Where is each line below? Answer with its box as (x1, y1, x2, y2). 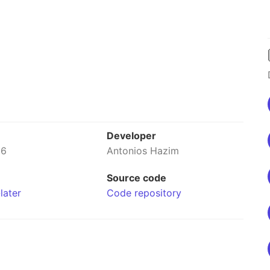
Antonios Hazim (107, 145, 180, 157)
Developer (107, 130, 157, 142)
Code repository (107, 187, 182, 199)
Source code (107, 172, 167, 184)
